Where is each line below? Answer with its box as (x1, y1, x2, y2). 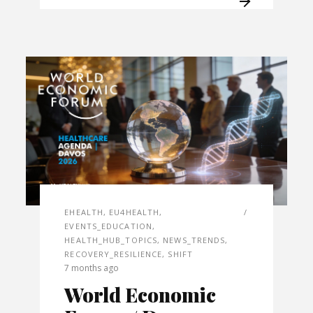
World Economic (64, 282, 217, 308)
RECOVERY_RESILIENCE (64, 249, 163, 260)
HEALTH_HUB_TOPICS (64, 235, 158, 246)
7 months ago (64, 262, 119, 275)
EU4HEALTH (109, 207, 160, 218)
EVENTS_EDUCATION (64, 221, 152, 232)
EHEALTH (64, 207, 104, 218)
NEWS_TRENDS (163, 235, 226, 246)
